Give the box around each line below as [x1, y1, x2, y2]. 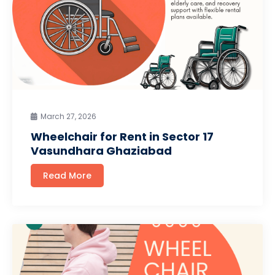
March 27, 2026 [41, 111, 96, 122]
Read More [43, 169, 91, 182]
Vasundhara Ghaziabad [31, 143, 172, 158]
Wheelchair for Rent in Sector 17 [31, 129, 214, 144]
